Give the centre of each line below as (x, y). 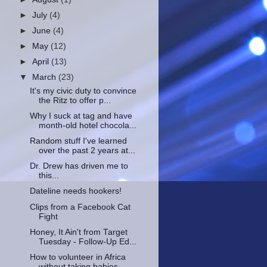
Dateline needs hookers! (75, 191)
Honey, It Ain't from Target (78, 232)
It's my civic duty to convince (83, 91)
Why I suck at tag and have (81, 116)
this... (49, 176)
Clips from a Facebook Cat (80, 207)
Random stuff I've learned (78, 141)
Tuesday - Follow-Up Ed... (87, 241)
